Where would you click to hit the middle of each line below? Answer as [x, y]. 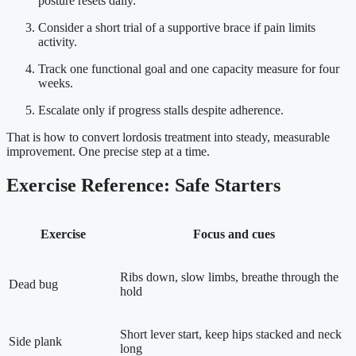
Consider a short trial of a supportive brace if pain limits [177, 28]
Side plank [35, 342]
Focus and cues [234, 234]
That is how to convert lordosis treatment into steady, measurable [168, 137]
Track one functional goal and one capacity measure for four [189, 69]
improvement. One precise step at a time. [108, 152]
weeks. [56, 83]
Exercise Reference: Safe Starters [143, 186]
